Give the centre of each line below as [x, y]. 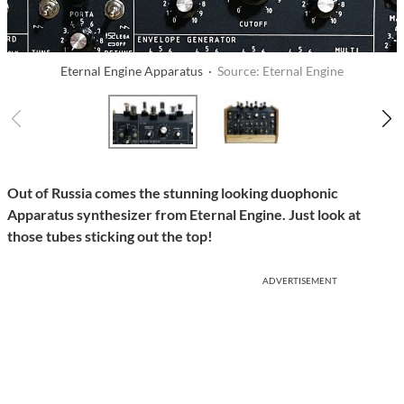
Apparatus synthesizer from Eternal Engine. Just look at [184, 215]
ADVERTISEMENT [300, 281]
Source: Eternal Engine [280, 71]
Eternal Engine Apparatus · [139, 71]
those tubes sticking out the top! [110, 236]
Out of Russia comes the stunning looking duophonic [173, 193]
